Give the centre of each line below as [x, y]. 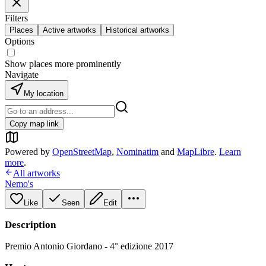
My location [44, 94]
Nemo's [19, 184]
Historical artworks [137, 30]
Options [20, 41]
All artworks [37, 173]
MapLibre [196, 152]
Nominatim [137, 152]
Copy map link [34, 124]
